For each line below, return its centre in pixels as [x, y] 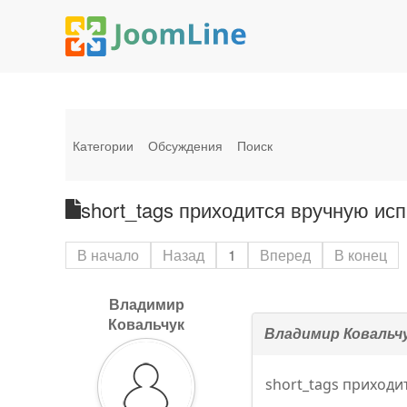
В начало [108, 255]
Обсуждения [185, 145]
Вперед [285, 255]
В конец [361, 255]
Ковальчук [147, 324]
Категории [103, 145]
